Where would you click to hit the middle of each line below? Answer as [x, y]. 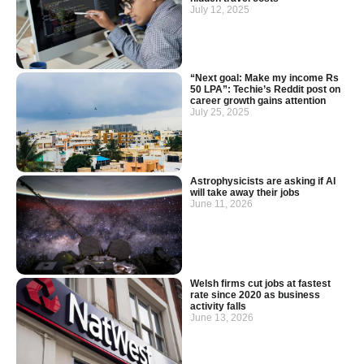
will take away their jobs [245, 192]
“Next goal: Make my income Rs [264, 78]
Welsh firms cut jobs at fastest [260, 283]
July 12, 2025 [220, 9]
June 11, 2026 [221, 204]
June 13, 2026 [222, 317]
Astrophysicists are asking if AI [263, 181]
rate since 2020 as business [255, 295]
